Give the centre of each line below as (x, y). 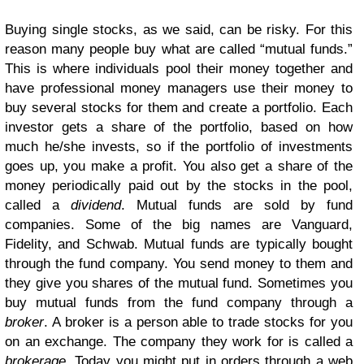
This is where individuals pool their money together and (179, 68)
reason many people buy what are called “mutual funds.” (179, 49)
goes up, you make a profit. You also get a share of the (179, 166)
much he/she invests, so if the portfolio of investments (179, 146)
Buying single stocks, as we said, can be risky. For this (179, 29)
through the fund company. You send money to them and (179, 263)
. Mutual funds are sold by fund (237, 205)
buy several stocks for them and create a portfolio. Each (179, 107)
